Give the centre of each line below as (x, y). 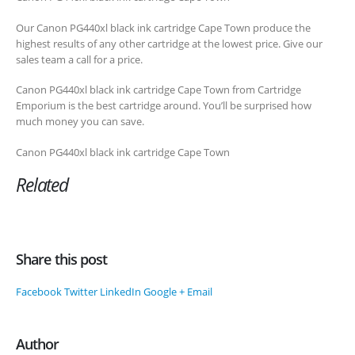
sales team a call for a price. (79, 59)
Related (42, 185)
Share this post (62, 260)
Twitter (81, 292)
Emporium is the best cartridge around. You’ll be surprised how (164, 106)
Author (38, 344)
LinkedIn (120, 292)
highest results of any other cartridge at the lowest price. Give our (169, 43)
